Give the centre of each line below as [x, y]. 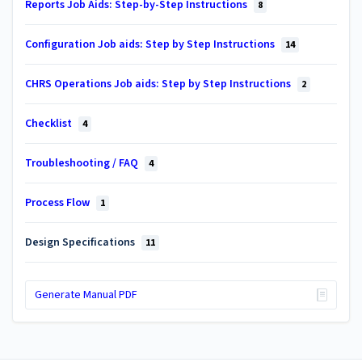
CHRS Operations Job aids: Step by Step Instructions [159, 84]
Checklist [50, 123]
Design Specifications [81, 242]
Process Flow [59, 202]
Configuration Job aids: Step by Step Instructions [151, 44]
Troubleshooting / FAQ [83, 163]
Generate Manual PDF [86, 295]
